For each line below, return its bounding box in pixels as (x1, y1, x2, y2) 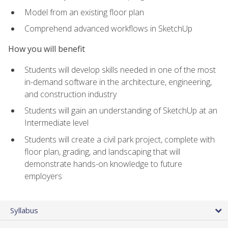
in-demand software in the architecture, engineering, (24, 76, 212, 88)
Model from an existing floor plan (24, 6, 144, 18)
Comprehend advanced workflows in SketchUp (24, 23, 192, 35)
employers (24, 170, 62, 182)
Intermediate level (24, 117, 89, 129)
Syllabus (10, 205, 38, 216)
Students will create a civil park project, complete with (24, 133, 215, 145)
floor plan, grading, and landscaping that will (24, 146, 180, 157)
